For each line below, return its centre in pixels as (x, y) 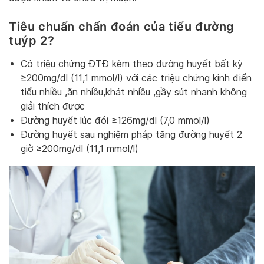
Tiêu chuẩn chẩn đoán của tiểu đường (122, 26)
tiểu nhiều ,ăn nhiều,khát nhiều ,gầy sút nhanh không (134, 93)
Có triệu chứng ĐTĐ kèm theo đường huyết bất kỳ (132, 64)
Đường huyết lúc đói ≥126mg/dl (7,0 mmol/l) (115, 121)
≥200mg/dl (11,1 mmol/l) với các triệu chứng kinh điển (136, 78)
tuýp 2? (33, 40)
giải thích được (53, 107)
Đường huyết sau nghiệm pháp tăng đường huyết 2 (131, 135)
